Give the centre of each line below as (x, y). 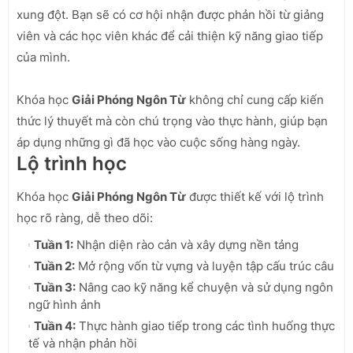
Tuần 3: (55, 287)
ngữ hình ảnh (65, 304)
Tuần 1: (54, 244)
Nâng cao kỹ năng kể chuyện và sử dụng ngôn (204, 287)
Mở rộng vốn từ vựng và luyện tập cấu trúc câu (204, 266)
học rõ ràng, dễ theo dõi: (85, 217)
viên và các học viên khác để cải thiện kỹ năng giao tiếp (170, 35)
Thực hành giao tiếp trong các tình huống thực (205, 325)
